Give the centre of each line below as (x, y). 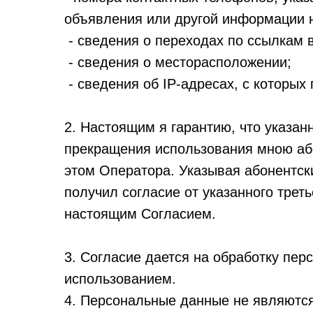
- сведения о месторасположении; (178, 62)
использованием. (120, 279)
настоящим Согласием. (140, 214)
